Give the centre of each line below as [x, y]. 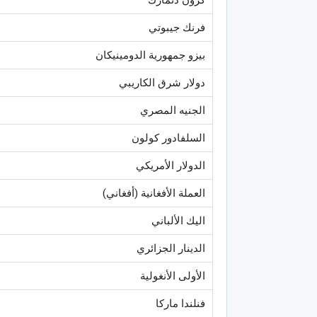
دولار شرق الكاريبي [162, 82]
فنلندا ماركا [180, 303]
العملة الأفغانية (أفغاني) [154, 193]
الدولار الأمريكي [171, 165]
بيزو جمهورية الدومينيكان [150, 55]
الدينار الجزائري [171, 248]
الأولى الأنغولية [173, 276]
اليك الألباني [178, 220]
